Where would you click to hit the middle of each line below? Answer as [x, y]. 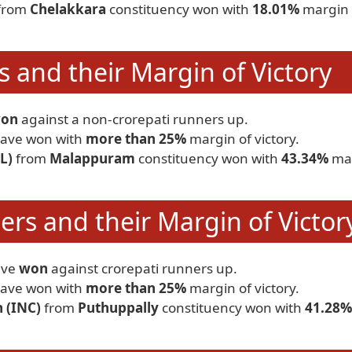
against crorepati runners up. [143, 268]
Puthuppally [118, 308]
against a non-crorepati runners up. [133, 119]
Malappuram [92, 158]
